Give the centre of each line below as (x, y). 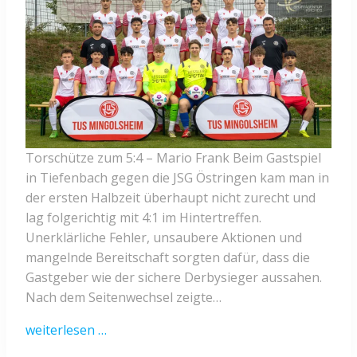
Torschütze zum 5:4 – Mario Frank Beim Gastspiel (173, 158)
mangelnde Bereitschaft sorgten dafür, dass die (168, 258)
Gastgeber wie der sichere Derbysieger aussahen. (174, 278)
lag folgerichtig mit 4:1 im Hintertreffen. (143, 218)
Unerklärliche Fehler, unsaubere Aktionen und (164, 238)
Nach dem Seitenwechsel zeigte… (124, 298)
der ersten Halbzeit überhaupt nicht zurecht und (171, 198)
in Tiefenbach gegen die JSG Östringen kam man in (177, 178)
